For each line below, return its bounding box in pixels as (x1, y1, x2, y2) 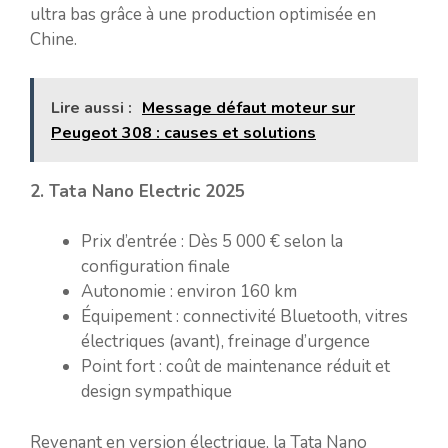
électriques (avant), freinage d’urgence (81, 330, 370, 353)
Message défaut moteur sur (142, 96, 355, 119)
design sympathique (81, 380, 232, 403)
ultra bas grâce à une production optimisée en (30, 3, 376, 26)
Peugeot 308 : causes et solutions (51, 121, 316, 144)
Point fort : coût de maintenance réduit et (81, 355, 390, 378)
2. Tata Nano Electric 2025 (30, 179, 245, 203)
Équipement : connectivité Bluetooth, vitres (81, 305, 408, 328)
